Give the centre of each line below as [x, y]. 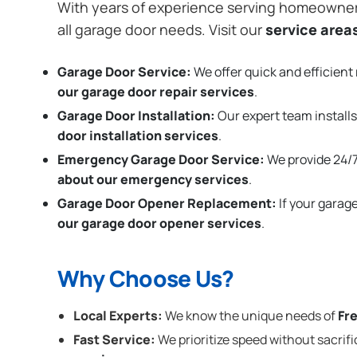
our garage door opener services [159, 223]
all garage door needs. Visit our [161, 30]
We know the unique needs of [250, 316]
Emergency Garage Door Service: [161, 159]
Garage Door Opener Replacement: [167, 203]
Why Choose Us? [146, 278]
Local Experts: [118, 316]
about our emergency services [153, 179]
